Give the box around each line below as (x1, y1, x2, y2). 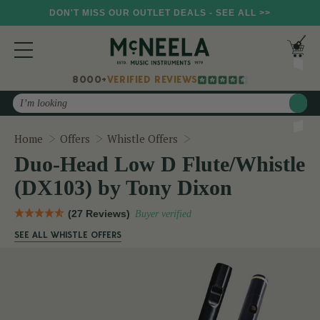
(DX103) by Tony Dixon (14, 176, 232, 200)
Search (13, 95, 46, 108)
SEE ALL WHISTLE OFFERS (14, 229, 121, 241)
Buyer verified (135, 209, 191, 220)
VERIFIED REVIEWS (106, 74, 199, 86)
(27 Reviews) (68, 208, 130, 220)
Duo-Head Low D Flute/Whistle (14, 152, 305, 176)
